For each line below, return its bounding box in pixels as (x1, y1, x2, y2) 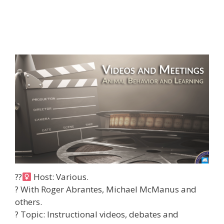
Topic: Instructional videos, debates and (18, 208, 178, 220)
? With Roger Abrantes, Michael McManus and (15, 183, 196, 195)
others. (15, 196, 42, 208)
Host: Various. (31, 171, 89, 183)
